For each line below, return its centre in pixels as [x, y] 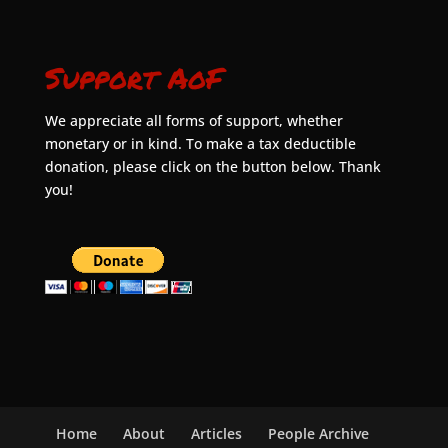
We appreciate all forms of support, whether [193, 120]
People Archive [319, 433]
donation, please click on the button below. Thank [212, 166]
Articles [217, 433]
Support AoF [133, 77]
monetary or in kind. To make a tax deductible [200, 143]
